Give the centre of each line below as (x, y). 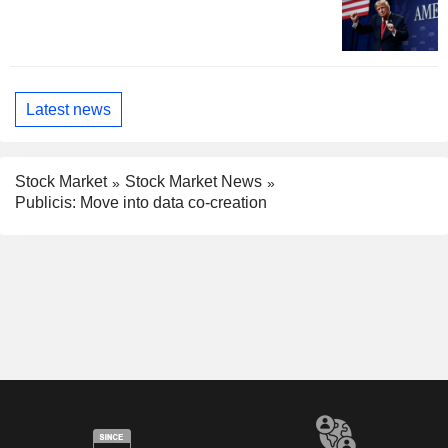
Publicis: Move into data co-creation (141, 203)
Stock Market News (193, 182)
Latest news (68, 109)
